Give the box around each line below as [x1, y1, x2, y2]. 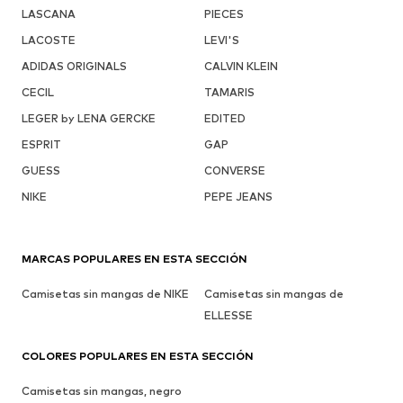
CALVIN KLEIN [203, 59, 278, 74]
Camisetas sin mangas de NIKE [22, 287, 189, 301]
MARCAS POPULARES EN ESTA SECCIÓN [22, 252, 247, 266]
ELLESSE [203, 309, 253, 323]
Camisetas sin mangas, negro [22, 384, 182, 399]
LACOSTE [22, 33, 76, 48]
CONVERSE [203, 164, 265, 178]
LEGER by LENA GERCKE [22, 112, 156, 126]
